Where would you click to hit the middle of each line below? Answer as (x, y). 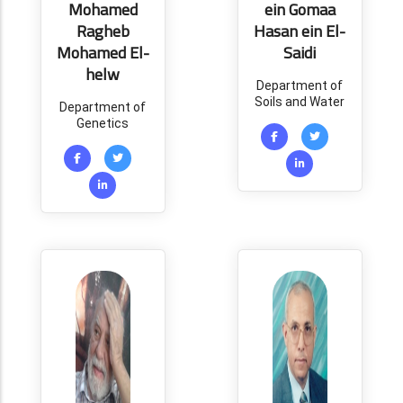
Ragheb (103, 31)
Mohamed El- (103, 53)
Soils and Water (300, 102)
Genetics (103, 123)
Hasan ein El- (300, 31)
